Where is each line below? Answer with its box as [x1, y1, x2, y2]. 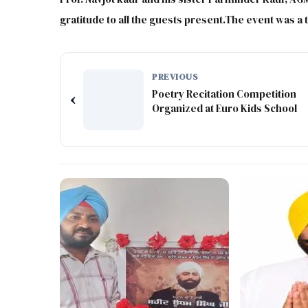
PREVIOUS [152, 70, 199, 82]
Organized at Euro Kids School [152, 100, 298, 115]
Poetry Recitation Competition [152, 86, 297, 101]
